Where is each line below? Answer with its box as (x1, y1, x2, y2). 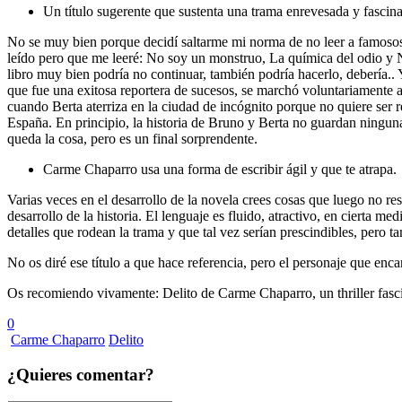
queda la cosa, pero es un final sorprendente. (7, 130, 258, 146)
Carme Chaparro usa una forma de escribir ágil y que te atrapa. (43, 161, 397, 177)
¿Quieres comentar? (7, 364, 154, 384)
